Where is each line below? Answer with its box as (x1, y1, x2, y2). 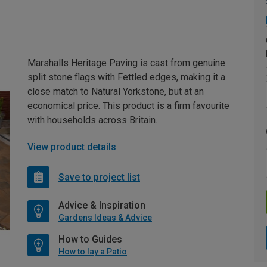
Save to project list (58, 171, 140, 183)
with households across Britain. (27, 114, 157, 126)
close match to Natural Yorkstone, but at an (27, 86, 204, 97)
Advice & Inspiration (58, 200, 145, 211)
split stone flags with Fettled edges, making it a (27, 72, 225, 83)
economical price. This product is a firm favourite (27, 100, 229, 111)
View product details (27, 141, 116, 153)
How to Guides (58, 234, 122, 245)
